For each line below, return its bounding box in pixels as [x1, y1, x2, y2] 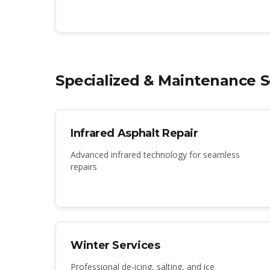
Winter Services [71, 239, 160, 252]
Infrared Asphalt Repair [71, 127, 198, 140]
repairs [71, 161, 97, 172]
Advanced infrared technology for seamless [71, 149, 240, 160]
